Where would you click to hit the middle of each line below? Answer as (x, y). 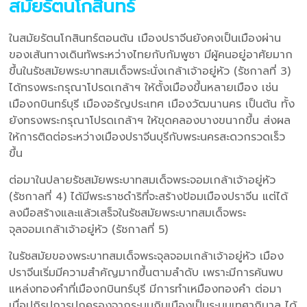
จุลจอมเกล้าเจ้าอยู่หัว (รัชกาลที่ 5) (89, 229)
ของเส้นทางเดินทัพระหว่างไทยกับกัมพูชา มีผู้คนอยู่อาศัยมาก (151, 54)
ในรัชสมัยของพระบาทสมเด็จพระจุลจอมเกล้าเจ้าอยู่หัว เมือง (147, 256)
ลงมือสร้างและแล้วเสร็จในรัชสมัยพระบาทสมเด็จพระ (128, 213)
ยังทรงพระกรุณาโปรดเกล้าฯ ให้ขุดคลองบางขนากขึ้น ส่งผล (150, 120)
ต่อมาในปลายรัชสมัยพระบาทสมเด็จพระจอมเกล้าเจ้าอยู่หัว (143, 180)
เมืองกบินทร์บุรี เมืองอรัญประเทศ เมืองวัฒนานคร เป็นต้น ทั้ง (152, 104)
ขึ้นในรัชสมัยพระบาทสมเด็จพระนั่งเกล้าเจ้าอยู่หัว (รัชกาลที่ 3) (150, 71)
